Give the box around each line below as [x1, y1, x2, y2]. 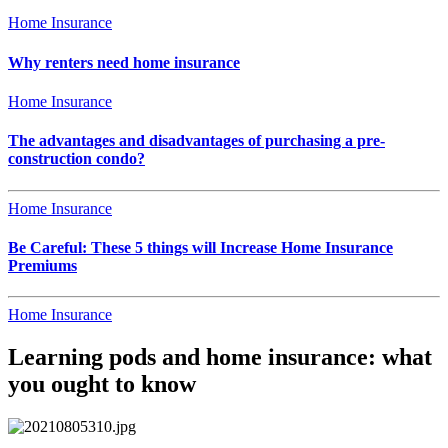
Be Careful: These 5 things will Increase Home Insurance [8, 238, 393, 256]
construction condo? [8, 150, 145, 168]
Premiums [8, 256, 77, 274]
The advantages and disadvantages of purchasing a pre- [8, 132, 385, 150]
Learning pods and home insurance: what [8, 343, 432, 370]
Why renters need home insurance [8, 53, 240, 71]
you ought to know [8, 370, 196, 397]
